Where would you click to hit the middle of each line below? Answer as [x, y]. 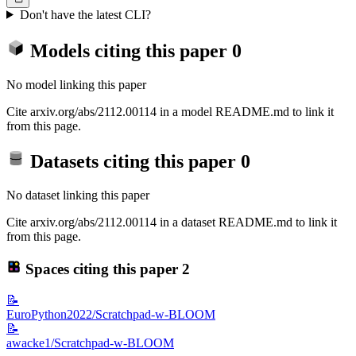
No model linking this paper [76, 84]
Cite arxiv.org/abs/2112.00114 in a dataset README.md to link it [172, 222]
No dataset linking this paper [78, 195]
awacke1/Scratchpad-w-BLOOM [90, 342]
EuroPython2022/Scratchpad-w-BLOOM [111, 314]
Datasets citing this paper [133, 162]
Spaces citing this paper [101, 269]
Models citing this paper [129, 50]
